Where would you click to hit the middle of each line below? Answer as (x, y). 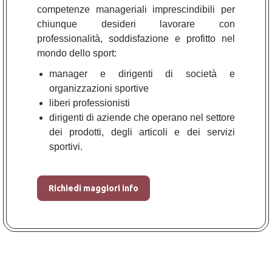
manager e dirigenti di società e (142, 74)
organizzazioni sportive (99, 88)
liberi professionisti (90, 103)
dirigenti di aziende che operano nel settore (142, 117)
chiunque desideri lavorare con (136, 24)
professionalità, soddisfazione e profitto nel (136, 39)
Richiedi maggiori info (93, 188)
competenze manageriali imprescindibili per (136, 9)
